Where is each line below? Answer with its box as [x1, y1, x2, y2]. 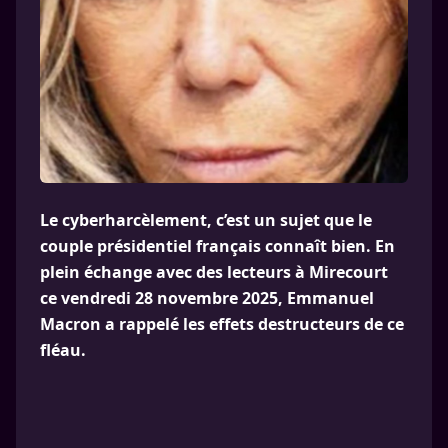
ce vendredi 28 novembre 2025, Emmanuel [40, 287, 374, 309]
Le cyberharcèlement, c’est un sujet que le [40, 209, 372, 231]
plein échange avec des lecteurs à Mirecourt [40, 261, 388, 283]
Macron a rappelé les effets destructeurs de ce [40, 313, 404, 335]
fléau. [40, 339, 86, 361]
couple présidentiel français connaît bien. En [40, 235, 395, 257]
